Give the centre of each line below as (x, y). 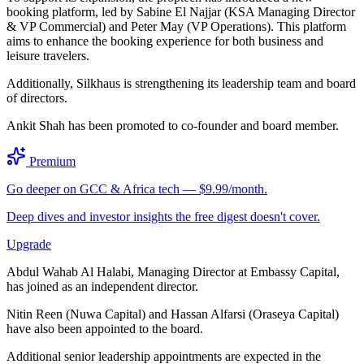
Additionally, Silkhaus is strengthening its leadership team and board (181, 83)
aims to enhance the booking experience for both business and (165, 41)
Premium (51, 161)
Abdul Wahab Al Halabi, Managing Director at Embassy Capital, (173, 271)
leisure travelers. (48, 55)
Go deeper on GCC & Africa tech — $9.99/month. (137, 188)
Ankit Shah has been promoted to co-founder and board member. (173, 125)
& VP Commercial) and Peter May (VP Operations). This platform (176, 26)
